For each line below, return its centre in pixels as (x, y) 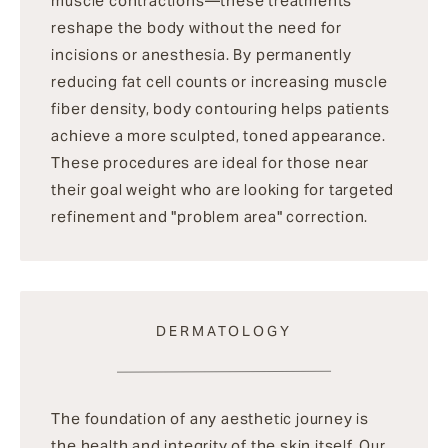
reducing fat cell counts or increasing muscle (219, 82)
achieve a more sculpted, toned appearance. (219, 136)
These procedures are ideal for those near (210, 163)
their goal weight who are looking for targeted (223, 190)
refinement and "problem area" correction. (210, 217)
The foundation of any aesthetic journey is (210, 418)
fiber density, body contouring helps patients (220, 109)
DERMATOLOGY (224, 330)
